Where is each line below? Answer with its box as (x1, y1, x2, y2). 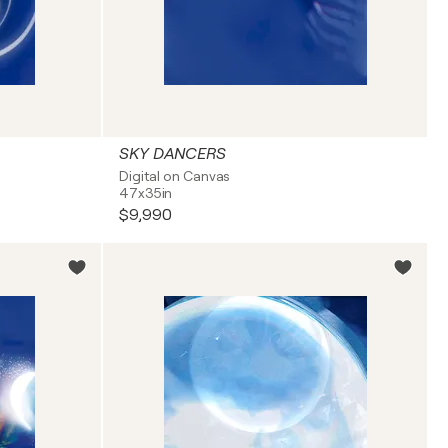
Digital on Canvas (119, 168, 231, 184)
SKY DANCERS (119, 145, 226, 163)
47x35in (119, 185, 173, 201)
